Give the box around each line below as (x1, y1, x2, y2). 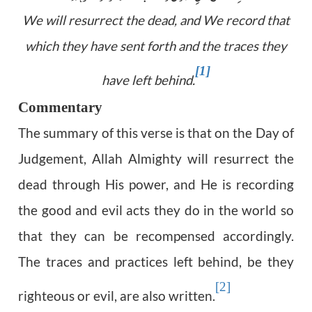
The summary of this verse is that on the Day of (18, 125, 294, 141)
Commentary (18, 99, 103, 116)
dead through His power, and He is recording (18, 177, 294, 193)
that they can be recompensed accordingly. (18, 228, 294, 244)
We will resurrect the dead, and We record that (22, 13, 290, 29)
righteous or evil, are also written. (18, 288, 216, 304)
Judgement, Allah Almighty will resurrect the (18, 151, 294, 167)
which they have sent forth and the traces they (25, 38, 287, 54)
